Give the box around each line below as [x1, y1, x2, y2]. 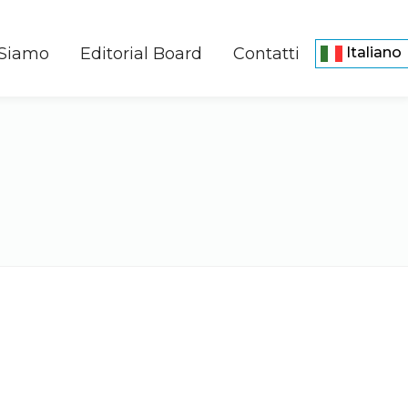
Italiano [342, 44, 402, 62]
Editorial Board [80, 44, 202, 64]
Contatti [233, 44, 300, 64]
